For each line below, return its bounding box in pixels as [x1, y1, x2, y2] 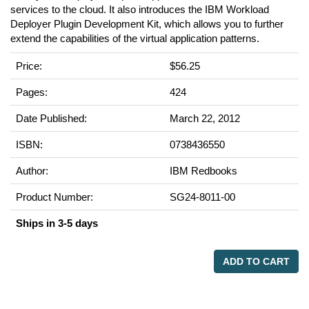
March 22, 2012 [170, 112, 240, 124]
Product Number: [16, 191, 93, 203]
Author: [16, 165, 48, 177]
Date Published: [16, 112, 87, 124]
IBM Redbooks [170, 165, 237, 177]
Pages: [16, 86, 48, 98]
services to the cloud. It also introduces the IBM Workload [10, 3, 269, 15]
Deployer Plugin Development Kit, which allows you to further [10, 18, 283, 30]
